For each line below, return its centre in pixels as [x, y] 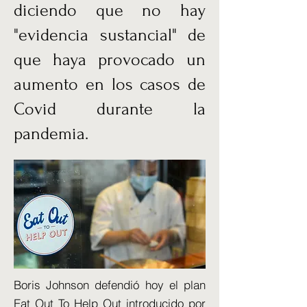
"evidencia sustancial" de [110, 35]
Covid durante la [110, 109]
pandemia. [51, 134]
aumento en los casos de [110, 84]
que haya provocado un [110, 60]
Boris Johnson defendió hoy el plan [110, 285]
